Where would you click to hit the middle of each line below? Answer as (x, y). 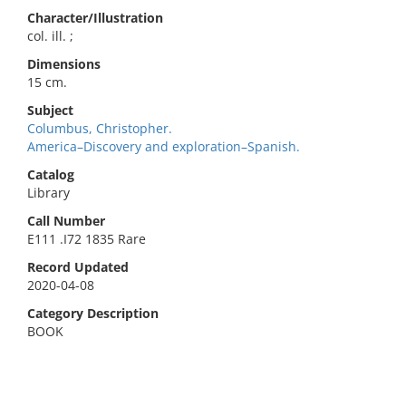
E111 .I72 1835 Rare (87, 239)
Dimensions (64, 64)
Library (48, 193)
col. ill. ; (50, 36)
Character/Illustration (95, 18)
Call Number (66, 221)
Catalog (51, 174)
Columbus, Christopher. (100, 128)
